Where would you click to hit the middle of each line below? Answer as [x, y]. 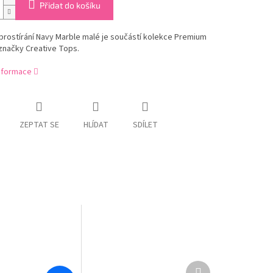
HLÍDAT [96, 125]
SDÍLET [145, 125]
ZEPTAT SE [39, 125]
